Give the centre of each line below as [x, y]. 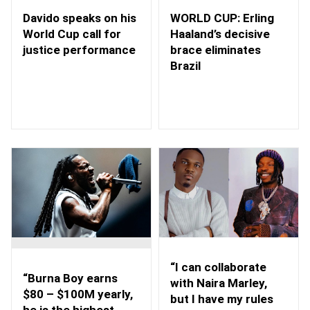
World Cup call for [72, 34]
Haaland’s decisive [220, 34]
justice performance [79, 50]
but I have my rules [222, 299]
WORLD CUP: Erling [222, 18]
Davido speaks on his [80, 18]
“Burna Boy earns [70, 279]
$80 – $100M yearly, [78, 294]
